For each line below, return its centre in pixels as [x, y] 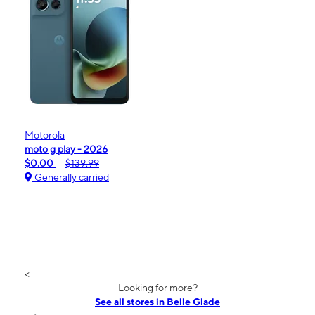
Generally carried [71, 177]
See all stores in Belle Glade [157, 301]
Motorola [45, 135]
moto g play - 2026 [66, 149]
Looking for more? [157, 287]
